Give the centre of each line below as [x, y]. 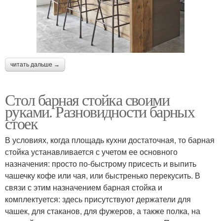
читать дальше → [35, 65]
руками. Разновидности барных [100, 111]
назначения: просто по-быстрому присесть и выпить [101, 164]
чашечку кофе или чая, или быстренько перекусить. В [103, 175]
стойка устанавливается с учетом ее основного [91, 152]
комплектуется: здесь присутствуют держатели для [98, 199]
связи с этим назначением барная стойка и [84, 187]
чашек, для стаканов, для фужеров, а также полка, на [103, 211]
